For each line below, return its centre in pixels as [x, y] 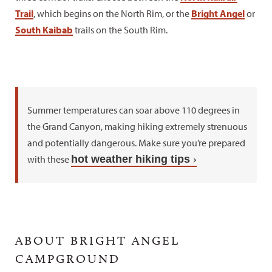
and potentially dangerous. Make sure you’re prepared [136, 143]
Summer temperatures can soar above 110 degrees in [134, 110]
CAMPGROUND [68, 259]
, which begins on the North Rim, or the [112, 13]
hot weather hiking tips [131, 159]
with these [49, 159]
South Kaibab [44, 30]
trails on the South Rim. [120, 30]
